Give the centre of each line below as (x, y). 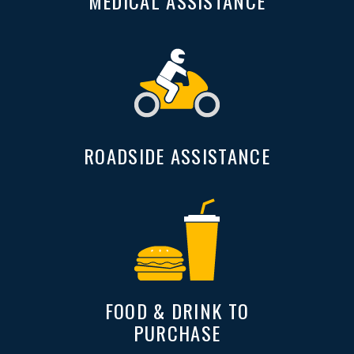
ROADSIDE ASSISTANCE (177, 155)
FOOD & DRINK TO (177, 310)
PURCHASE (177, 332)
